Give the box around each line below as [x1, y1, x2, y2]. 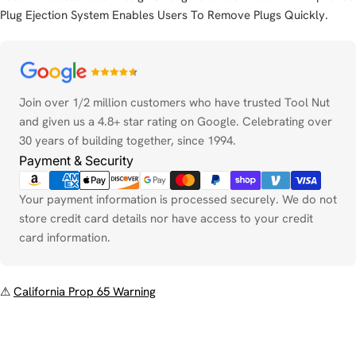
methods [18, 79, 64, 95]
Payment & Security [19, 153, 133, 169]
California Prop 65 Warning [14, 284, 156, 300]
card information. [19, 230, 110, 246]
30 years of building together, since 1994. [19, 133, 236, 149]
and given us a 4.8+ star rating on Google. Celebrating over [19, 114, 332, 130]
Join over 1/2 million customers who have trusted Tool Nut [19, 95, 330, 111]
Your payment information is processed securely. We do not [19, 192, 337, 208]
